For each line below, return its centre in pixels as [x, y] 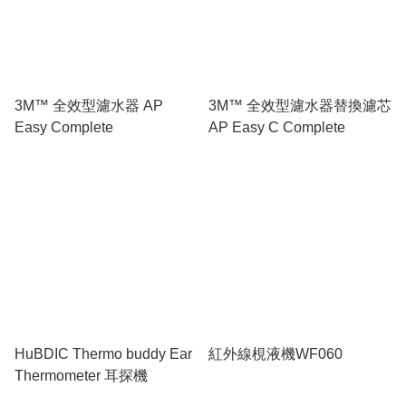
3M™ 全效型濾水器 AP [89, 105]
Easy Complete [64, 127]
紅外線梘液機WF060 [275, 353]
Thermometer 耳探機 [81, 375]
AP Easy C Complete [277, 127]
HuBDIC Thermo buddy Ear [103, 353]
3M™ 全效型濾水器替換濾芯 [300, 105]
